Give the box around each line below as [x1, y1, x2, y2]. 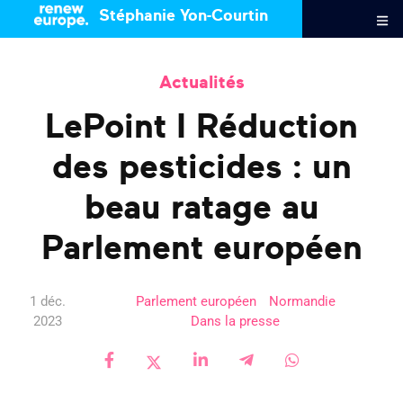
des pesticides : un [51, 151, 352, 185]
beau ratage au [84, 192, 319, 226]
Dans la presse [191, 313, 281, 329]
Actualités [158, 74, 245, 92]
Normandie [268, 293, 336, 309]
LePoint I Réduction [45, 111, 358, 145]
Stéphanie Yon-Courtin [94, 8, 268, 24]
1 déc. [29, 293, 66, 309]
